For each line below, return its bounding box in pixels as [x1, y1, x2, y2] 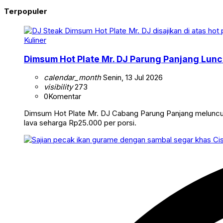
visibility [44, 82, 73, 92]
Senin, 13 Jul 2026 [101, 73, 163, 83]
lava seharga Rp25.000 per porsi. [24, 118, 136, 128]
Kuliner [24, 35, 46, 45]
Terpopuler [4, 6, 47, 16]
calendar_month [44, 73, 101, 83]
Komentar [48, 92, 81, 102]
